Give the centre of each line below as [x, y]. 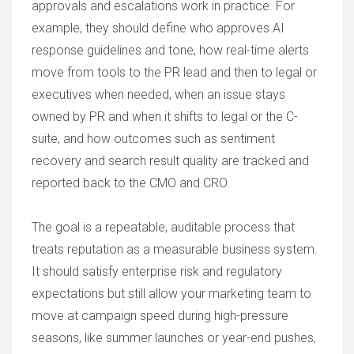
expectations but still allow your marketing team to [171, 294]
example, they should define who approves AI [158, 28]
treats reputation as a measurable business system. [175, 249]
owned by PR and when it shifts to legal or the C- [165, 117]
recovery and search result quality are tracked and [170, 161]
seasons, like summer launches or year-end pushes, [174, 338]
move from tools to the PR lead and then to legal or [174, 72]
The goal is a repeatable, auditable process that [163, 227]
